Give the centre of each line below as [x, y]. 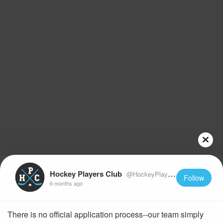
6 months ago [66, 183]
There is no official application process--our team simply [106, 214]
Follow [194, 177]
